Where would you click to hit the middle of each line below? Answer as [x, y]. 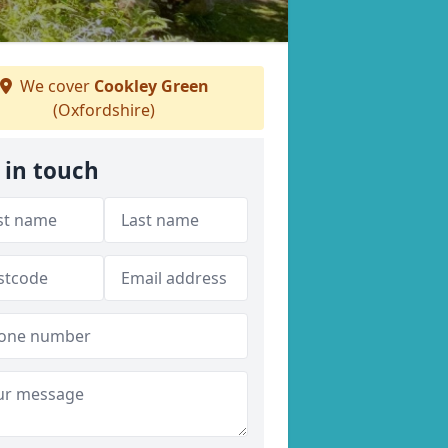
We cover [54, 86]
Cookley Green [151, 86]
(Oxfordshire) [104, 110]
